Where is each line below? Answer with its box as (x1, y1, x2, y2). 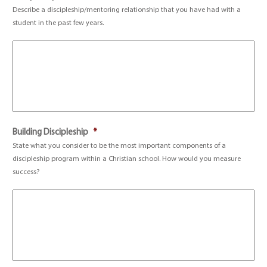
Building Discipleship (13, 128, 89, 137)
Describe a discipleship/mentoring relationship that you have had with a (13, 7, 241, 14)
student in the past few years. (13, 20, 104, 27)
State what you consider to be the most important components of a (13, 142, 226, 150)
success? (13, 169, 40, 176)
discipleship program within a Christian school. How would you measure (13, 156, 241, 163)
